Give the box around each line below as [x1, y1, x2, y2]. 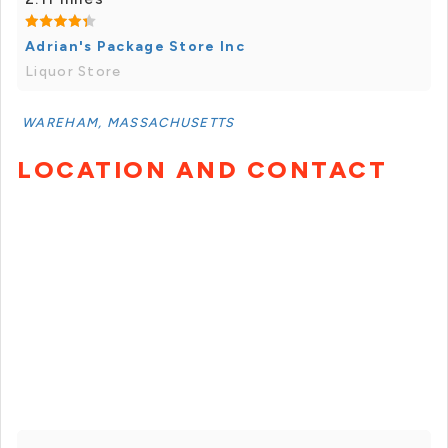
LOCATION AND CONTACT [17, 155, 387, 185]
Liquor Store [25, 63, 122, 81]
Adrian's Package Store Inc [25, 38, 245, 56]
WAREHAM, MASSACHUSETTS [22, 115, 235, 131]
